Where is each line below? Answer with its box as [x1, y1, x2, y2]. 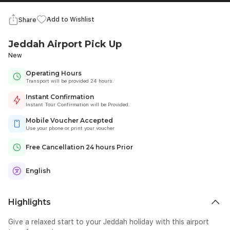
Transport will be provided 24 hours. [26, 78, 114, 84]
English [26, 167, 50, 175]
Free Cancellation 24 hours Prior [26, 143, 133, 151]
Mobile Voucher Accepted [26, 117, 113, 124]
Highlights [8, 197, 51, 207]
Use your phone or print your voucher [26, 125, 114, 131]
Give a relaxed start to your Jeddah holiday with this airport [8, 218, 209, 226]
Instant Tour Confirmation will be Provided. [26, 101, 130, 107]
